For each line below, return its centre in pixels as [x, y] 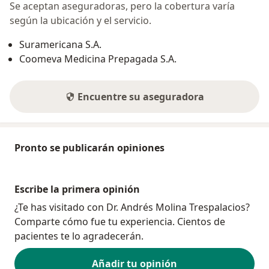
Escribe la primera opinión [77, 189]
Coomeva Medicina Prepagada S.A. [98, 59]
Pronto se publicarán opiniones [89, 148]
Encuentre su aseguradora [141, 97]
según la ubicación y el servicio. [80, 21]
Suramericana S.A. [60, 45]
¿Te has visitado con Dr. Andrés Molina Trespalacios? [132, 207]
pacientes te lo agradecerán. [79, 236]
